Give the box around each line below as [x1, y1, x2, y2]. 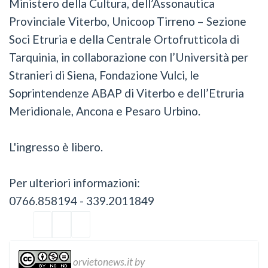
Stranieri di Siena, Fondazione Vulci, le [9, 68, 199, 82]
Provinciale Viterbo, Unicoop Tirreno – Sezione [9, 14, 246, 28]
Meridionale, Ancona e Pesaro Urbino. [9, 103, 200, 118]
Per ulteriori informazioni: [9, 175, 140, 190]
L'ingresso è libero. [9, 139, 103, 154]
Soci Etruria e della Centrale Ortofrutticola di [9, 32, 239, 46]
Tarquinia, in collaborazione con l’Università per [9, 50, 248, 64]
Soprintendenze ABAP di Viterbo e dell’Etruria [9, 86, 244, 100]
